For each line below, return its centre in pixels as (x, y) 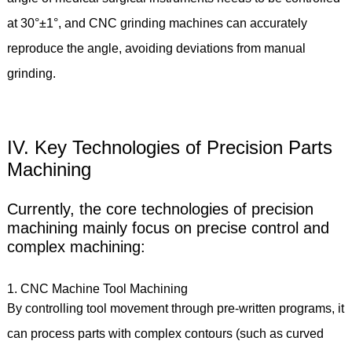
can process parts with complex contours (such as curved (165, 333)
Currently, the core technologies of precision (160, 209)
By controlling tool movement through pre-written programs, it (175, 308)
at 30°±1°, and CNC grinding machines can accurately (157, 23)
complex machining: (81, 246)
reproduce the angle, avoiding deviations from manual (156, 48)
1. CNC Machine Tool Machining (100, 288)
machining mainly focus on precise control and (168, 227)
